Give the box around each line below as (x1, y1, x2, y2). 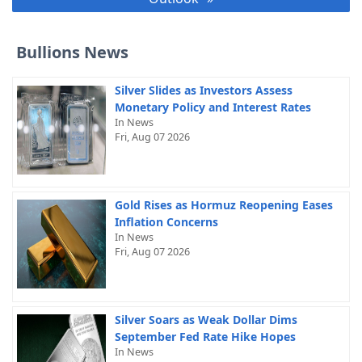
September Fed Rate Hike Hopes (114, 328, 296, 344)
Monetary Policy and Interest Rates (114, 99, 311, 116)
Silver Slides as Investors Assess (114, 82, 293, 99)
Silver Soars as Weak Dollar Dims (114, 311, 297, 327)
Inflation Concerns (114, 214, 218, 230)
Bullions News (16, 41, 128, 64)
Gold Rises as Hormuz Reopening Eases (114, 197, 333, 213)
